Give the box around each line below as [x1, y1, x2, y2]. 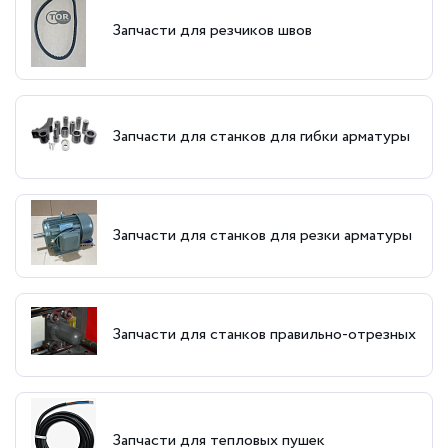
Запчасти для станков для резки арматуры [112, 223, 412, 247]
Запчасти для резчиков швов [112, 18, 312, 42]
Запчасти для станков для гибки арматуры [112, 124, 410, 148]
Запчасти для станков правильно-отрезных [112, 322, 416, 346]
